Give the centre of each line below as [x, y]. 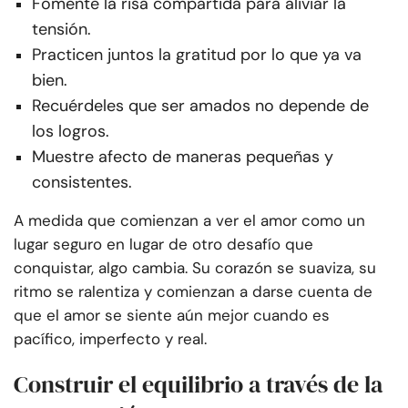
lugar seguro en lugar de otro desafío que [163, 244]
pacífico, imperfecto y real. [110, 338]
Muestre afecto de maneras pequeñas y [183, 156]
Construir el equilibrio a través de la [198, 384]
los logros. [71, 131]
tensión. [61, 29]
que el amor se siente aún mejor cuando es [172, 315]
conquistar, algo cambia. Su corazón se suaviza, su [195, 267]
